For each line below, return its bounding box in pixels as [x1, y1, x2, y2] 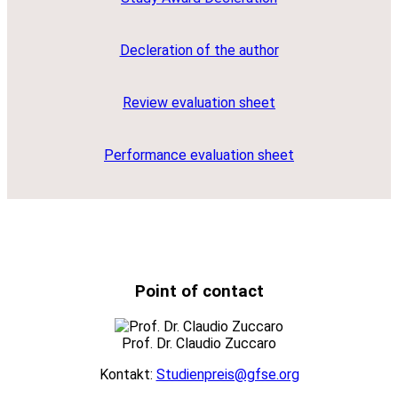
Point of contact [134, 282, 264, 302]
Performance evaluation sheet [104, 146, 294, 163]
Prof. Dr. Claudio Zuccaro [122, 335, 276, 353]
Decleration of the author [119, 41, 279, 59]
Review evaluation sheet [123, 93, 275, 111]
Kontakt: [99, 366, 156, 384]
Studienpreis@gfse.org [155, 366, 299, 384]
